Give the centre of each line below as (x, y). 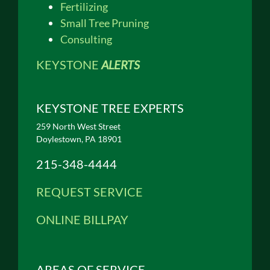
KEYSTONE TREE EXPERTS (110, 108)
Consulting (86, 39)
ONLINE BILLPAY (82, 219)
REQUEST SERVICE (89, 191)
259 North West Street (78, 126)
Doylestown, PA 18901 (79, 139)
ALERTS (121, 64)
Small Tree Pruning (105, 23)
